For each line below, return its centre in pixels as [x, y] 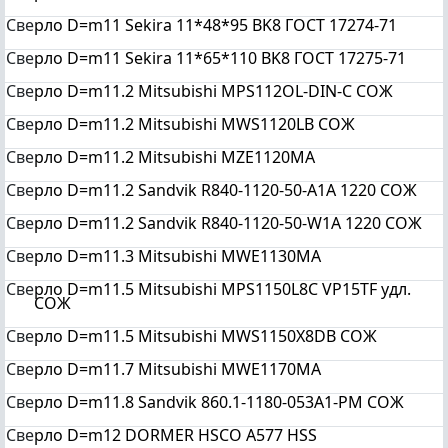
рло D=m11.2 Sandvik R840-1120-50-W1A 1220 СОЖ [228, 223]
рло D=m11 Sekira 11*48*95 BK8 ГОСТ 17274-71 [215, 25]
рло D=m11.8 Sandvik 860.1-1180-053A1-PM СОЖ [219, 402]
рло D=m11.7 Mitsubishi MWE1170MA [177, 369]
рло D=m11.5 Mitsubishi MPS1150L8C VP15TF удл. [222, 289]
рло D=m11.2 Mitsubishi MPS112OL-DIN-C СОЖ [213, 91]
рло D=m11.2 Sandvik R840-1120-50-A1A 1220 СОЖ [225, 190]
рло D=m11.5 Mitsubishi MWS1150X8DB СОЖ [205, 336]
